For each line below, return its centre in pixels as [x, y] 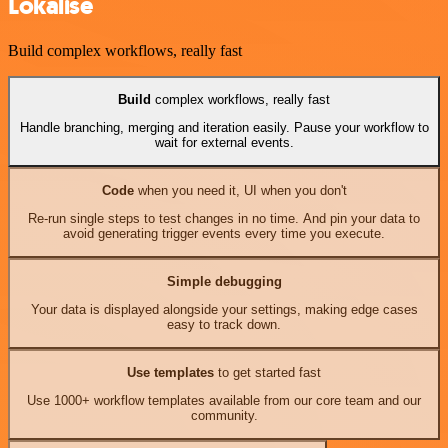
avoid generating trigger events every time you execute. [224, 234]
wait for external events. [224, 143]
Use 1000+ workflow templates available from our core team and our [224, 401]
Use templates [170, 372]
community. [224, 416]
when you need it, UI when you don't [240, 190]
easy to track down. [224, 325]
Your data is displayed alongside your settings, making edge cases [224, 310]
